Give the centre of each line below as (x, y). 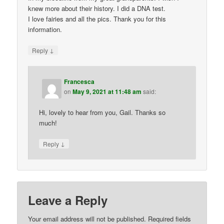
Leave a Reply (68, 200)
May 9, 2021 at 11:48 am (107, 91)
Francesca (79, 81)
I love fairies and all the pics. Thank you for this (97, 18)
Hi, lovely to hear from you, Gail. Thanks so (102, 112)
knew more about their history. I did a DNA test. (97, 8)
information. (45, 29)
